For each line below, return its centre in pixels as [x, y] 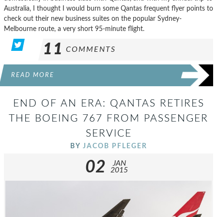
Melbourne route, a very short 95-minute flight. [74, 29]
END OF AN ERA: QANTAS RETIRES [108, 104]
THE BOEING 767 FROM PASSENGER [108, 119]
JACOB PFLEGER [115, 146]
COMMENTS [91, 50]
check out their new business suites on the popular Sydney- [93, 19]
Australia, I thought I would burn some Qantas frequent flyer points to [108, 9]
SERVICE [108, 134]
